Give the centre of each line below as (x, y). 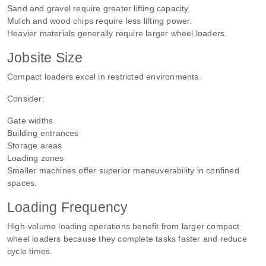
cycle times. (30, 251)
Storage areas (35, 145)
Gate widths (30, 120)
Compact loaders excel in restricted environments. (104, 76)
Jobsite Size (45, 57)
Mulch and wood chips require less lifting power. (100, 20)
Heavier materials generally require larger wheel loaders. (117, 33)
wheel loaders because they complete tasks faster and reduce (127, 238)
